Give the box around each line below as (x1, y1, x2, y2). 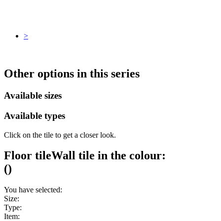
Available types (4, 110, 65, 121)
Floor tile (4, 149, 51, 162)
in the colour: (95, 149, 166, 162)
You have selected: (4, 185, 62, 194)
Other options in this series (4, 67, 140, 80)
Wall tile (51, 149, 95, 162)
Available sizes (4, 90, 62, 101)
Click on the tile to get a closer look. (4, 130, 116, 139)
